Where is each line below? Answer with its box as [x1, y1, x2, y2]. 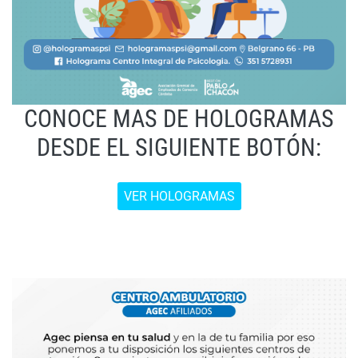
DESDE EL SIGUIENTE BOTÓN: [37, 133, 321, 162]
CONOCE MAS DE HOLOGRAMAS [24, 105, 334, 133]
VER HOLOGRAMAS [123, 189, 235, 205]
